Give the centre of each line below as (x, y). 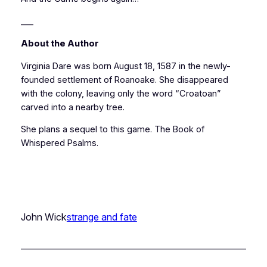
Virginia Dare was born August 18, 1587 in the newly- (125, 66)
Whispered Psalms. (59, 143)
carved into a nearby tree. (72, 107)
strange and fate (102, 217)
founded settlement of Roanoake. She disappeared (124, 80)
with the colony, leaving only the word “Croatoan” (121, 93)
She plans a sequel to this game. (87, 130)
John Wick (44, 217)
